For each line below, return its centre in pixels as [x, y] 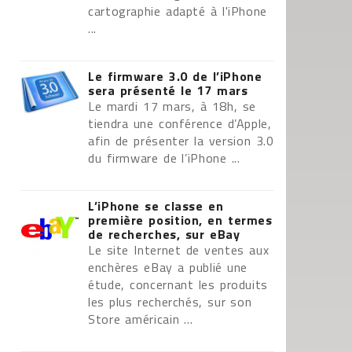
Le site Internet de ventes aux [179, 250]
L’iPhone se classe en [156, 206]
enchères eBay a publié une [168, 267]
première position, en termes [180, 220]
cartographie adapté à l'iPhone [178, 11]
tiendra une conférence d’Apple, [180, 123]
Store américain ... [141, 319]
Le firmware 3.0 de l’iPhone [175, 76]
